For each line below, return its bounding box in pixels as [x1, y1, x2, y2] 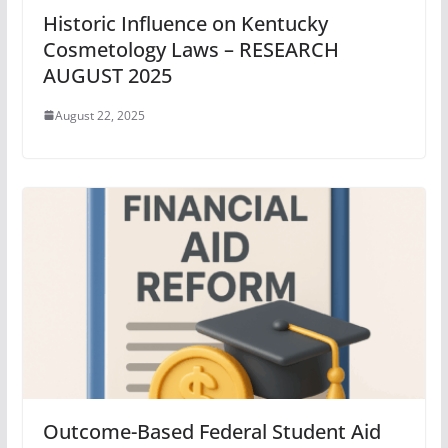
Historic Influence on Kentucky [42, 9, 328, 37]
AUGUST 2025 [42, 61, 172, 89]
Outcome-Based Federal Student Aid [42, 418, 381, 446]
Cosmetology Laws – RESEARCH [42, 35, 339, 63]
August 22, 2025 [54, 106, 145, 124]
